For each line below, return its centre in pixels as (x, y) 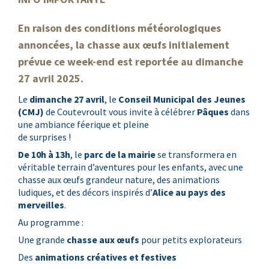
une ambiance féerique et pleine (83, 124)
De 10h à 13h (44, 154)
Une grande (42, 239)
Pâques (213, 111)
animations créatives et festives (105, 257)
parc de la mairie (119, 154)
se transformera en (196, 154)
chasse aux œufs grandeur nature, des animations (119, 179)
